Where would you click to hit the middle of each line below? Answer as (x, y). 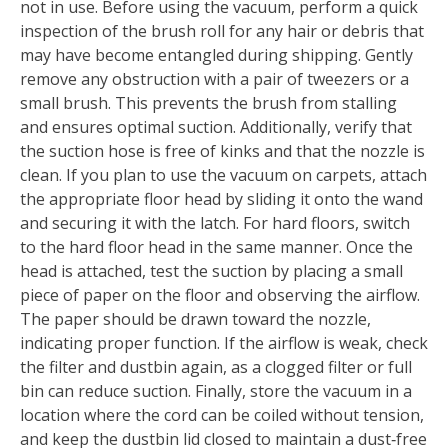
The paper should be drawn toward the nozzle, (195, 319)
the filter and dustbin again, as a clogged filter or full (216, 367)
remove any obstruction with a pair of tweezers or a (214, 79)
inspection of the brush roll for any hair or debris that (222, 31)
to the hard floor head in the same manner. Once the (216, 247)
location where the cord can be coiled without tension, (222, 415)
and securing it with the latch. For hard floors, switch (215, 223)
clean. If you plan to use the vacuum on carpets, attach (223, 175)
